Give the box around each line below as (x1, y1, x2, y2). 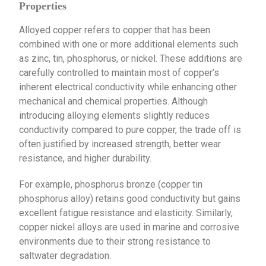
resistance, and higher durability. (19, 152, 152, 164)
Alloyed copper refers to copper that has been (19, 24, 211, 36)
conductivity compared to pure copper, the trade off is (19, 123, 242, 135)
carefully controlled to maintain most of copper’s (19, 66, 220, 78)
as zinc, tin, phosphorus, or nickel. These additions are (19, 52, 243, 64)
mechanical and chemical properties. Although (19, 95, 208, 107)
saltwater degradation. (19, 249, 112, 261)
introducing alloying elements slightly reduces (19, 109, 210, 121)
